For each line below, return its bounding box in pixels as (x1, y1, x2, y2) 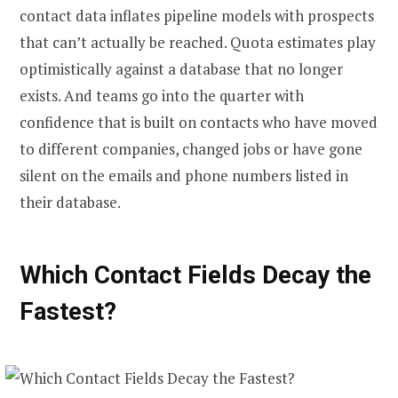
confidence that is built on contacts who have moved (20, 111, 378, 132)
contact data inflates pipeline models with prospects (20, 4, 374, 26)
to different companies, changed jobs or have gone (20, 138, 362, 159)
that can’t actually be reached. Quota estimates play (20, 31, 376, 52)
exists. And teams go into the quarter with (20, 84, 304, 106)
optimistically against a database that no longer (20, 58, 343, 79)
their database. (20, 191, 121, 212)
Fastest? (20, 296, 116, 326)
